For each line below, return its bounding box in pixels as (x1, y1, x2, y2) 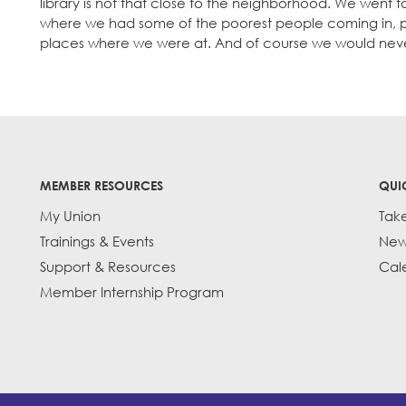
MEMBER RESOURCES (40, 178, 163, 194)
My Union (40, 208, 101, 225)
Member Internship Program (40, 284, 224, 301)
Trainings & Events (40, 233, 154, 250)
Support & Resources (40, 258, 176, 275)
